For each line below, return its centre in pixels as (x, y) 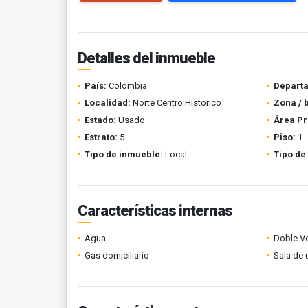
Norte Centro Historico (176, 103)
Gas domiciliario (117, 255)
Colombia (127, 86)
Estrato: (101, 137)
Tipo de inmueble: (124, 154)
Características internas (155, 211)
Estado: (100, 120)
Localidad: (108, 103)
